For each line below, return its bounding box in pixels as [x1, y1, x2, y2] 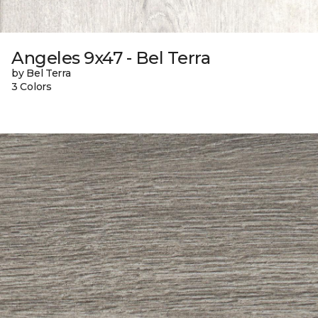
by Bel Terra [11, 66, 71, 79]
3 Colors [11, 79, 52, 93]
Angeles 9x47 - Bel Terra [11, 47, 211, 68]
